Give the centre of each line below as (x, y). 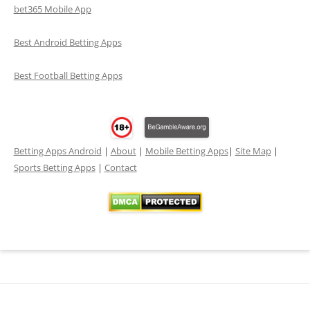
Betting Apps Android (57, 151)
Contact (120, 167)
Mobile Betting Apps (186, 151)
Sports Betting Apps (54, 167)
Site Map (253, 151)
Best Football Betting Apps (68, 75)
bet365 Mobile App (52, 9)
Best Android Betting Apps (67, 42)
